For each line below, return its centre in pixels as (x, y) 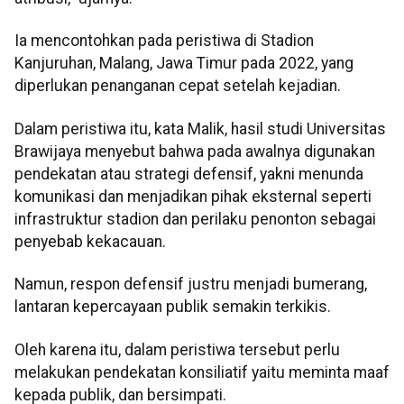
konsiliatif (214, 372)
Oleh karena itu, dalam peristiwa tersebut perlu (177, 349)
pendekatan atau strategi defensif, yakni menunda (189, 174)
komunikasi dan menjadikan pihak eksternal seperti (193, 196)
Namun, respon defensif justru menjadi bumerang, (191, 285)
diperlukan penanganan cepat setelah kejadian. (178, 86)
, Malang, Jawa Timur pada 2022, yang (223, 64)
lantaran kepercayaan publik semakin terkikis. (173, 307)
